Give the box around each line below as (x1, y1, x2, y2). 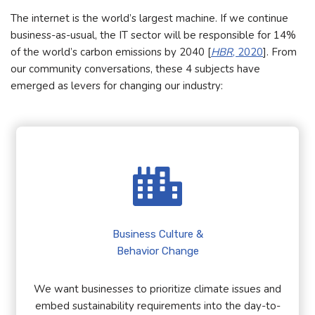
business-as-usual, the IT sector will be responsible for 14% (11, 27, 296, 42)
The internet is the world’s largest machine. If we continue (11, 11, 288, 25)
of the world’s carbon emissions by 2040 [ (11, 44, 211, 59)
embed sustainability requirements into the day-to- (34, 299, 281, 314)
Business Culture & (112, 228, 203, 241)
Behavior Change (116, 245, 199, 258)
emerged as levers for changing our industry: (11, 78, 223, 93)
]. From (263, 44, 297, 59)
